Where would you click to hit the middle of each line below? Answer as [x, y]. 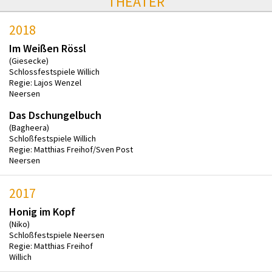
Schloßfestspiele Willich [53, 138]
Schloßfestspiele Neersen [57, 235]
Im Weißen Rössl [48, 48]
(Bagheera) [29, 127]
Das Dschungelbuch [55, 115]
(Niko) [19, 224]
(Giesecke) [29, 60]
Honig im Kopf [42, 211]
